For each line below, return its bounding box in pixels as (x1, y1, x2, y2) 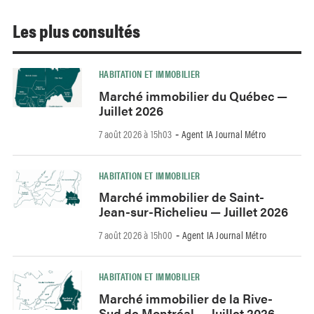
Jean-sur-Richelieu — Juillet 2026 (98, 203, 288, 221)
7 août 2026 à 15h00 (98, 227, 173, 243)
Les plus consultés (13, 17, 140, 43)
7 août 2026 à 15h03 (98, 125, 172, 141)
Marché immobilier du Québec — (98, 86, 287, 104)
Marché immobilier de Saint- (98, 188, 264, 206)
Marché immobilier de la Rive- (98, 289, 273, 307)
